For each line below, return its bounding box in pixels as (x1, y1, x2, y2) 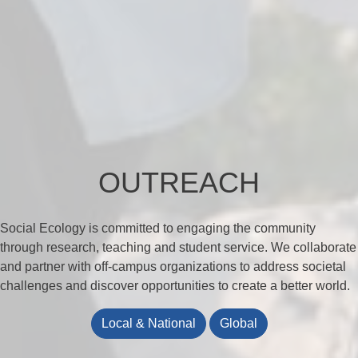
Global (219, 316, 257, 330)
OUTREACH (98, 165, 260, 199)
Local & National (101, 316, 196, 330)
